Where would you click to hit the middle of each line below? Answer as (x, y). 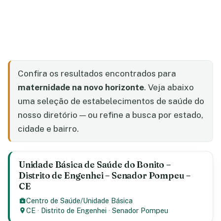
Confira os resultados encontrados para (97, 74)
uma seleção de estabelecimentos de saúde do (111, 101)
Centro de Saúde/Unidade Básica (80, 201)
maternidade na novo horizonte (81, 87)
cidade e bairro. (48, 129)
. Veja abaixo (169, 87)
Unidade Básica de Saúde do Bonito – (95, 165)
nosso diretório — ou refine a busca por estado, (110, 115)
